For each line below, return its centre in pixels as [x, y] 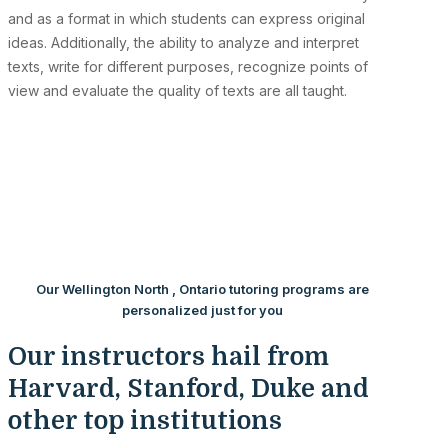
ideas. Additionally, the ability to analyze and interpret [183, 42]
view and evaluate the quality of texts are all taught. [177, 90]
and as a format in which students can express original [186, 18]
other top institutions [145, 421]
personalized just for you [202, 309]
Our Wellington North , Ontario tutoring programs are [202, 288]
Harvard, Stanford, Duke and [188, 389]
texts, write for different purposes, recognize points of [188, 66]
